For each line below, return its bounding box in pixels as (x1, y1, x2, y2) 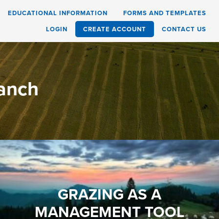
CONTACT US (162, 24, 206, 34)
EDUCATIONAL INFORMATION (8, 8, 108, 18)
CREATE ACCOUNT (83, 24, 146, 34)
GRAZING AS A (57, 183, 161, 205)
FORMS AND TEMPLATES (123, 8, 206, 18)
